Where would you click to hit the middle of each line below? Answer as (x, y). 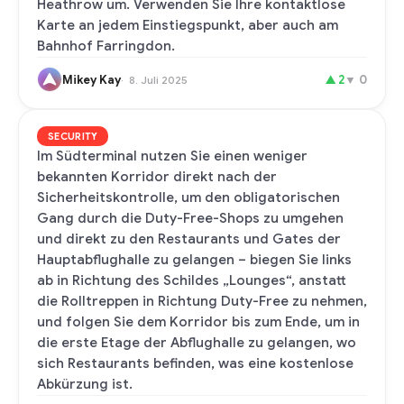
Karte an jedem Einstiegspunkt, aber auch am (188, 25)
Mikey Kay (92, 79)
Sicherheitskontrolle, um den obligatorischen (188, 197)
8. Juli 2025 (158, 79)
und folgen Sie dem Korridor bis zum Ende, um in (198, 322)
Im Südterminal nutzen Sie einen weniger (172, 156)
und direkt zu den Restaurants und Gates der (189, 239)
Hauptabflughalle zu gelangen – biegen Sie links (194, 260)
